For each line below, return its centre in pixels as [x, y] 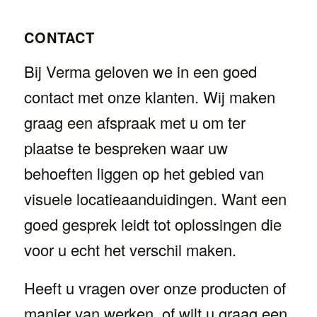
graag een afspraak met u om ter [134, 122]
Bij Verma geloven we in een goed [140, 71]
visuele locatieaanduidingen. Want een [155, 198]
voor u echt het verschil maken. [130, 249]
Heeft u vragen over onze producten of [155, 288]
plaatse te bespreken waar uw [126, 147]
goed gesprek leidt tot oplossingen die [152, 224]
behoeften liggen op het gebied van [144, 173]
